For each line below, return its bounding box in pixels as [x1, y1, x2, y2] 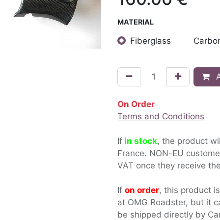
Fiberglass [130, 35, 171, 46]
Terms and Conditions [117, 111, 204, 121]
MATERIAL [117, 18, 154, 26]
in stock [124, 136, 157, 146]
